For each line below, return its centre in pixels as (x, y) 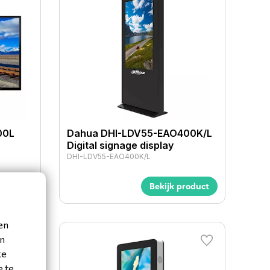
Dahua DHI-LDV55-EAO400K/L (140, 133)
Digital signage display (121, 146)
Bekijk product (179, 187)
